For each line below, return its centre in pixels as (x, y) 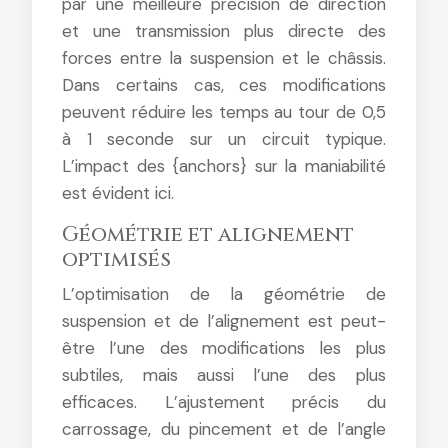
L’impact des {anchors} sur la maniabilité (224, 166)
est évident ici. (118, 193)
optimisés (116, 260)
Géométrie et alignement (208, 235)
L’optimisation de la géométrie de (224, 294)
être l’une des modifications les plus (224, 348)
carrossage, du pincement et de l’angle (224, 429)
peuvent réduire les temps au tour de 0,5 (224, 112)
